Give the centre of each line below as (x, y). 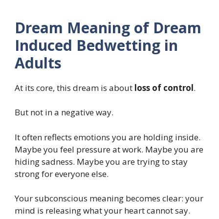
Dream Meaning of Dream (108, 27)
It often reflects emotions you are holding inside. (108, 137)
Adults (38, 63)
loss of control (164, 88)
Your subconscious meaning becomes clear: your (109, 198)
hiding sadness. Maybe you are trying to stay (101, 161)
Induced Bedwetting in (96, 45)
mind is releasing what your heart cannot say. (102, 211)
